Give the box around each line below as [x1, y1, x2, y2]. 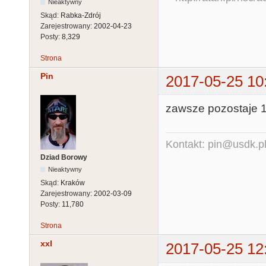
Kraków [61, 179, 85, 188]
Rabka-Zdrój [61, 11, 101, 20]
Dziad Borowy [40, 153, 87, 162]
